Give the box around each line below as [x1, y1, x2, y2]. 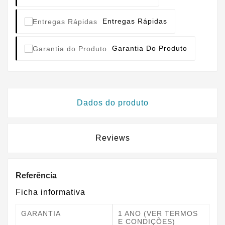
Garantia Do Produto [112, 44, 187, 52]
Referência [16, 171, 57, 180]
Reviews [95, 134, 130, 143]
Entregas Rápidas [102, 17, 167, 25]
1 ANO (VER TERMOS [118, 209, 198, 218]
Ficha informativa [16, 188, 85, 197]
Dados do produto [76, 98, 149, 107]
